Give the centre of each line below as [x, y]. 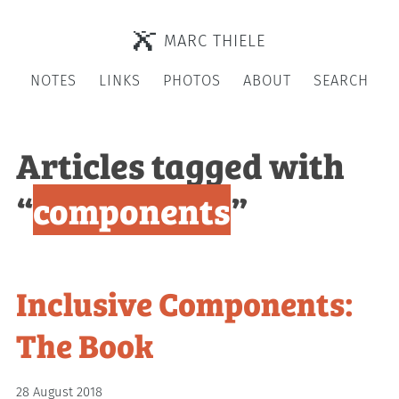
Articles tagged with [181, 164]
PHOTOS [192, 81]
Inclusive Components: [185, 302]
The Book [85, 344]
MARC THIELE [215, 41]
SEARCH [341, 81]
